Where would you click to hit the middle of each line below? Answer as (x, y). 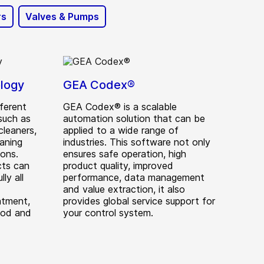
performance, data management (134, 177)
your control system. (108, 213)
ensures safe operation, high (125, 154)
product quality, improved (118, 166)
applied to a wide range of (121, 130)
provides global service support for (139, 201)
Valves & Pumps (62, 16)
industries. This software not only (137, 142)
